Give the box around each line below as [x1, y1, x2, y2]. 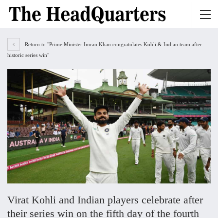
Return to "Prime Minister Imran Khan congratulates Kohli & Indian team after [23, 41, 202, 47]
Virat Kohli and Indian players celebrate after [7, 194, 203, 206]
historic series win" [7, 52, 49, 58]
